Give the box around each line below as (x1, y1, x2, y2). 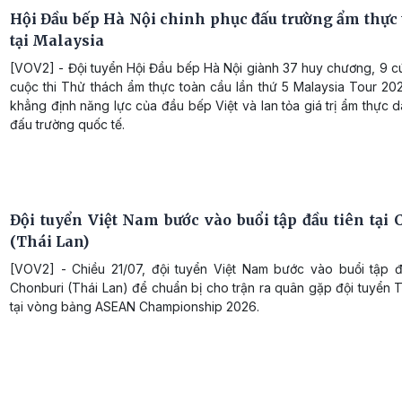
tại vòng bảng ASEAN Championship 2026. (10, 298, 259, 314)
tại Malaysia (10, 31, 104, 50)
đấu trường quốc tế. (10, 117, 125, 133)
